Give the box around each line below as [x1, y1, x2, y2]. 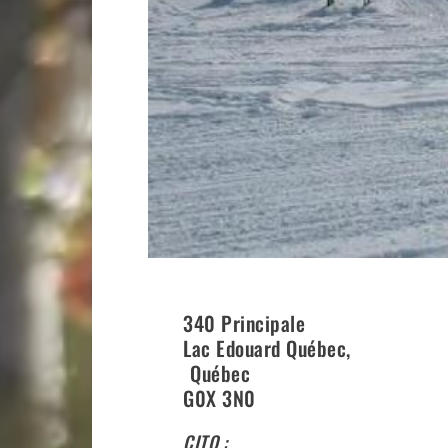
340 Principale [183, 308, 306, 339]
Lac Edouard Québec [183, 333, 347, 364]
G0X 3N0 [183, 383, 256, 414]
